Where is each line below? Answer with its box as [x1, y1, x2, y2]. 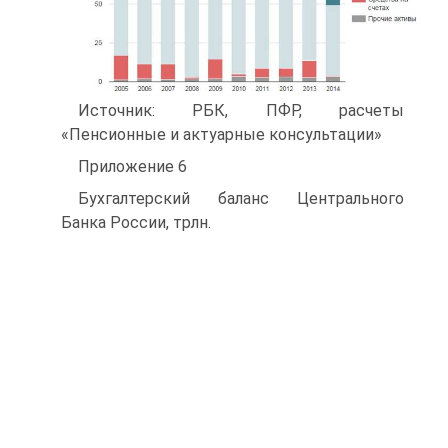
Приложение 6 [78, 157, 187, 177]
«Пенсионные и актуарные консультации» [61, 125, 382, 145]
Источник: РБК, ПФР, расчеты [78, 101, 404, 121]
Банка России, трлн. [61, 213, 211, 233]
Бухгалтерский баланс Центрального [78, 189, 404, 209]
